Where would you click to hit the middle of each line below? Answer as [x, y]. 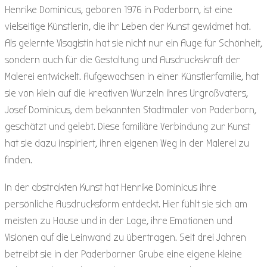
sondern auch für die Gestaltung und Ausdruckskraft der [122, 60]
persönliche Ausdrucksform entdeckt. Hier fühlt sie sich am [126, 204]
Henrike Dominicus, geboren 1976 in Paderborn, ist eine [119, 10]
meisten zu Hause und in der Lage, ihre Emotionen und [119, 221]
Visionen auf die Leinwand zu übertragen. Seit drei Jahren [125, 237]
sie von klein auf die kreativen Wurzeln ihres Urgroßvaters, [126, 93]
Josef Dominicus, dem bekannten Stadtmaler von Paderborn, [131, 110]
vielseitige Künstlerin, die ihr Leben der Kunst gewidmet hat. [128, 26]
